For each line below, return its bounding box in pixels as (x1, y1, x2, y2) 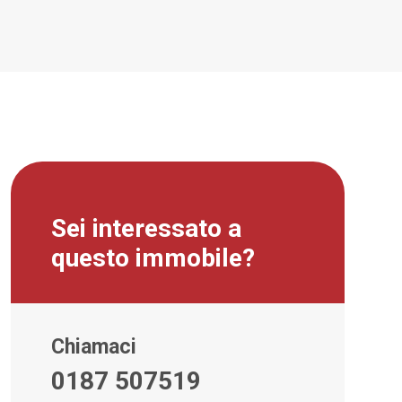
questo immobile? (51, 242, 255, 273)
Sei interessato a (51, 213, 241, 243)
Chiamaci (51, 334, 136, 359)
